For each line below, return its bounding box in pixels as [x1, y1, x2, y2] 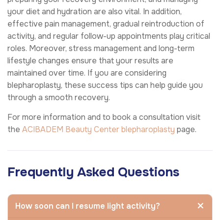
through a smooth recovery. [7, 92, 112, 103]
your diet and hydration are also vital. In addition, [7, 6, 182, 17]
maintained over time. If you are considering [7, 67, 166, 78]
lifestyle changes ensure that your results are [7, 55, 173, 66]
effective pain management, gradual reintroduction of [7, 18, 204, 29]
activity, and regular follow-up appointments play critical [7, 30, 210, 41]
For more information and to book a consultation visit [7, 111, 200, 122]
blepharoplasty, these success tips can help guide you [7, 80, 203, 90]
